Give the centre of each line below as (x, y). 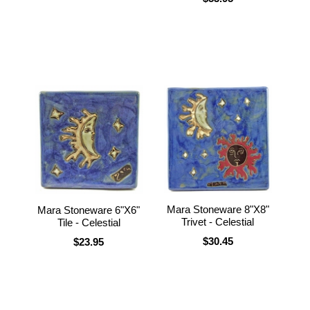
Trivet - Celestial (218, 221)
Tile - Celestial (89, 222)
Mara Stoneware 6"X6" (89, 210)
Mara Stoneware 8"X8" (218, 209)
